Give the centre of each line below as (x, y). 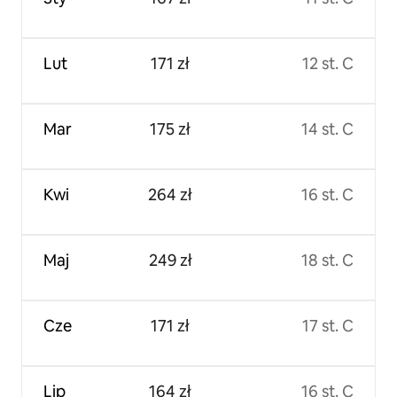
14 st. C (327, 129)
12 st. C (328, 64)
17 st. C (328, 326)
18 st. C (327, 261)
